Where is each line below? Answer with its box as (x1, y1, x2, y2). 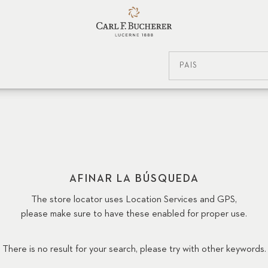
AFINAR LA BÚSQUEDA (69, 173, 199, 184)
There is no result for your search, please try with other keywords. (2, 244, 266, 254)
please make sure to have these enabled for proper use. (21, 209, 247, 219)
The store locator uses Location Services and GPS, (31, 194, 237, 205)
